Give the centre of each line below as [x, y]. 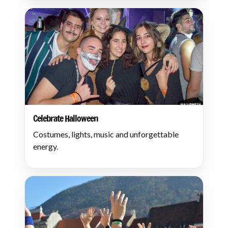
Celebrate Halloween [66, 118]
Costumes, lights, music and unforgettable [106, 134]
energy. [46, 146]
